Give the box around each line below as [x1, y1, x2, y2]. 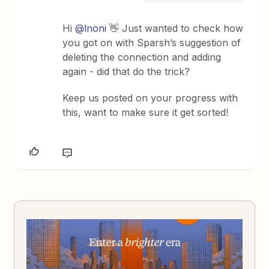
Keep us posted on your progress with [62, 91, 238, 104]
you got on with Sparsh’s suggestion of [62, 36, 241, 49]
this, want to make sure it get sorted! [62, 106, 232, 118]
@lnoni [75, 22, 107, 34]
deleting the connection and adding [62, 50, 222, 63]
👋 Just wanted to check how [106, 22, 244, 34]
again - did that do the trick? [62, 65, 190, 77]
